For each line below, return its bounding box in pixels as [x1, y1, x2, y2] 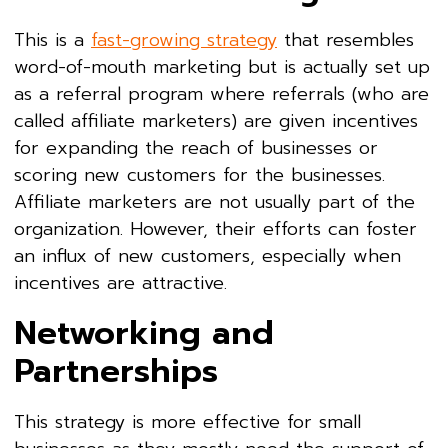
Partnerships [14, 346, 218, 396]
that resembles [277, 25, 414, 54]
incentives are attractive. [14, 268, 227, 297]
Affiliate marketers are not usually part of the [14, 187, 415, 216]
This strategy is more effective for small [14, 407, 361, 436]
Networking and [14, 308, 274, 358]
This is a [14, 25, 91, 54]
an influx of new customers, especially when [14, 241, 401, 270]
